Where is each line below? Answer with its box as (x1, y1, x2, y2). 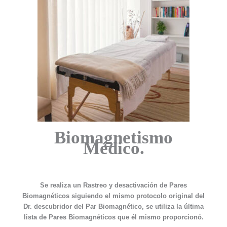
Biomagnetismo (54, 128, 173, 148)
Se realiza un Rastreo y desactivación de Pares (40, 181, 187, 190)
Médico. (83, 138, 144, 159)
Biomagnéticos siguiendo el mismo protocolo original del (22, 192, 205, 200)
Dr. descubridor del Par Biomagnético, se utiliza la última (23, 203, 204, 211)
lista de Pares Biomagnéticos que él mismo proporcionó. (23, 213, 204, 221)
